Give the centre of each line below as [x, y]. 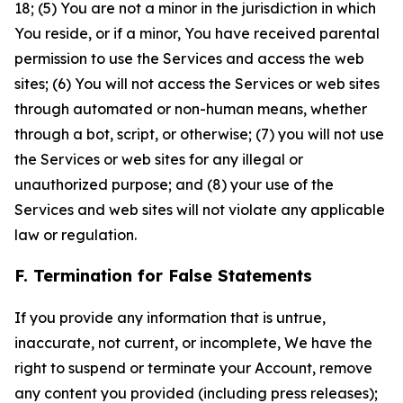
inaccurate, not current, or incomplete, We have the [193, 343]
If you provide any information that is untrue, [170, 318]
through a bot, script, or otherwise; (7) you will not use [199, 134]
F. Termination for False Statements [163, 276]
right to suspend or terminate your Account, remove [193, 368]
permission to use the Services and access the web [189, 58]
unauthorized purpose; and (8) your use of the [174, 184]
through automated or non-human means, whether [191, 109]
